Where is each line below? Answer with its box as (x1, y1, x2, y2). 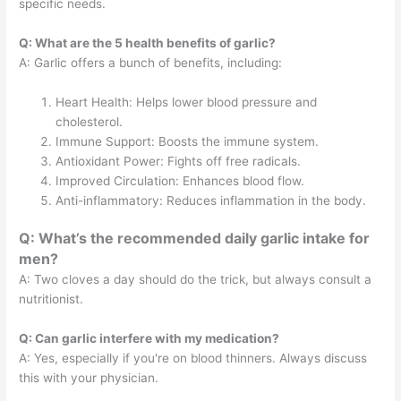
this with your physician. (19, 370, 159, 385)
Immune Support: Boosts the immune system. (55, 133, 320, 149)
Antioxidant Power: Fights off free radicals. (55, 153, 302, 168)
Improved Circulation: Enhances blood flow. (55, 173, 305, 188)
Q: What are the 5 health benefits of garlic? (19, 35, 277, 50)
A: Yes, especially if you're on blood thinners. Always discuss (19, 350, 368, 365)
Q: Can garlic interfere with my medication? (19, 330, 280, 346)
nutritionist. (19, 292, 84, 307)
